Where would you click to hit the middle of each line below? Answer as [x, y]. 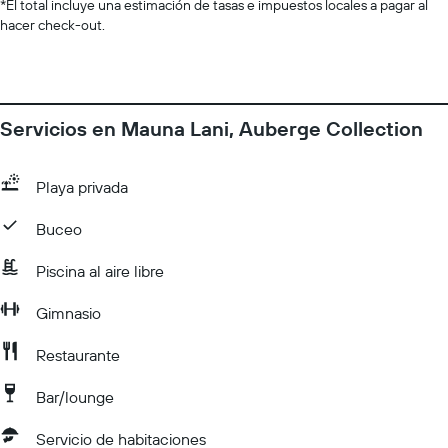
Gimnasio [68, 313]
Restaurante [78, 355]
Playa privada [82, 187]
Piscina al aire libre [100, 271]
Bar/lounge [75, 397]
